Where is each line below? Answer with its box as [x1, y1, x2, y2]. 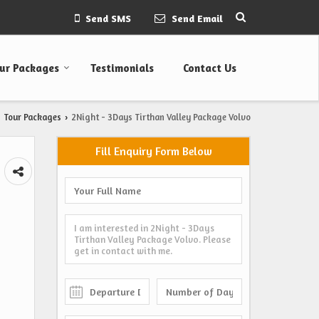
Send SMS [85, 12, 131, 25]
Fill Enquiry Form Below [95, 144, 212, 159]
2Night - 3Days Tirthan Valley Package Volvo [71, 112, 251, 123]
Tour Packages [4, 112, 61, 123]
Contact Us [183, 61, 236, 75]
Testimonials [90, 61, 154, 75]
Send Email [172, 12, 223, 25]
